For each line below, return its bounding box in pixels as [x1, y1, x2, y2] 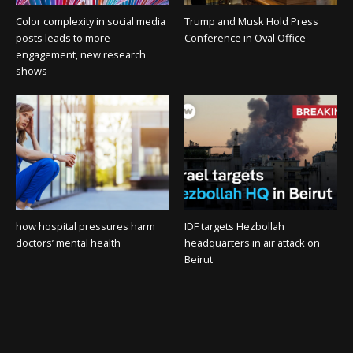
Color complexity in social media [15, 14, 165, 29]
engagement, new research [15, 47, 146, 62]
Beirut [184, 251, 213, 266]
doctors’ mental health [15, 235, 121, 250]
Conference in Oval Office [184, 31, 306, 46]
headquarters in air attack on [184, 235, 320, 250]
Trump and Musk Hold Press [184, 14, 318, 29]
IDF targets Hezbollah [184, 218, 284, 233]
